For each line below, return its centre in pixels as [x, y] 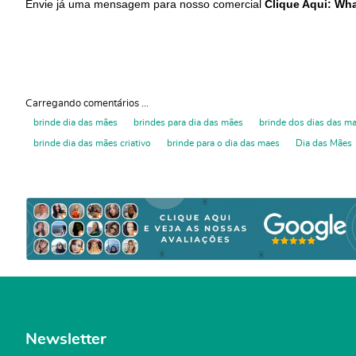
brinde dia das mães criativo [92, 143]
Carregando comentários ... [87, 103]
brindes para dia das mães [188, 122]
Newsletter [66, 340]
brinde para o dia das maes [223, 143]
